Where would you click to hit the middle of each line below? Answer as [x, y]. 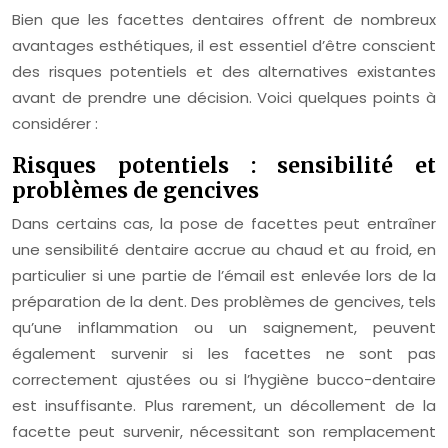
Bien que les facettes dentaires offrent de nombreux [224, 19]
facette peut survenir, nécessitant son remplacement [224, 431]
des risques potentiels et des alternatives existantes [224, 71]
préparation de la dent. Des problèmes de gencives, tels [224, 301]
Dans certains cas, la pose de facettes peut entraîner [224, 223]
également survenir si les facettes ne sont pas [224, 353]
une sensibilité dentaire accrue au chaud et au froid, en [224, 249]
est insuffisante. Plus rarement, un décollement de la [224, 405]
